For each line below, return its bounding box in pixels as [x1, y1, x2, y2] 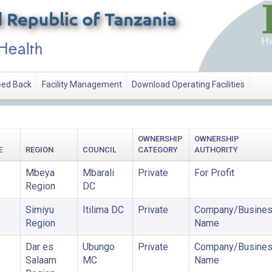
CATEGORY [137, 145, 178, 154]
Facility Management [41, 80, 122, 90]
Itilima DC [82, 204, 124, 216]
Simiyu [25, 204, 54, 216]
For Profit [194, 167, 234, 178]
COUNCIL [82, 145, 117, 154]
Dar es [25, 241, 53, 253]
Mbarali [82, 167, 114, 178]
